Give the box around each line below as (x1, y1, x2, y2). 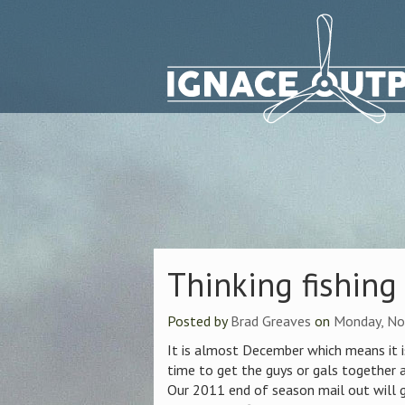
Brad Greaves (230, 312, 311, 330)
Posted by (166, 312, 231, 330)
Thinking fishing (166, 263, 397, 306)
